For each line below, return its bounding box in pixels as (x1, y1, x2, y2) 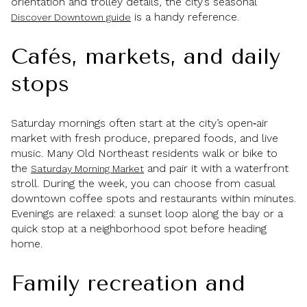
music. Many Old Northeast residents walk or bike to (11, 147, 278, 160)
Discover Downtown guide (11, 12, 131, 23)
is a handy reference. (131, 10, 239, 24)
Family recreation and (11, 270, 245, 296)
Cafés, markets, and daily (11, 43, 280, 69)
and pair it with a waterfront (144, 162, 288, 175)
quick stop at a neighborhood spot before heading (11, 222, 267, 236)
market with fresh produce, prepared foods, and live (11, 132, 278, 145)
